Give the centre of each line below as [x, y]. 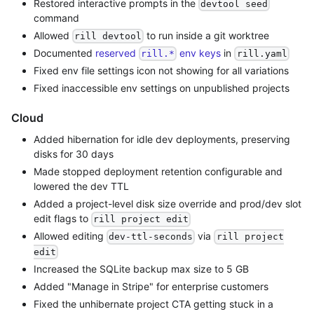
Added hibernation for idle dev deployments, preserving [162, 139]
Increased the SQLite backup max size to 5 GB [141, 268]
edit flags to [62, 219]
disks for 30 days [74, 154]
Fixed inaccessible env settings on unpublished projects [162, 88]
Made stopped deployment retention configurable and [158, 172]
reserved [117, 53]
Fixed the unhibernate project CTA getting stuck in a [153, 303]
